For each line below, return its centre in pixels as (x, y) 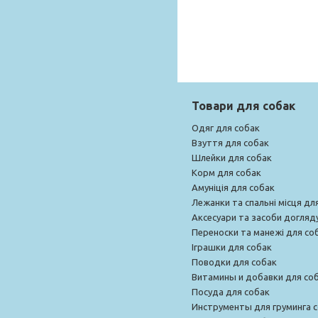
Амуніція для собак (233, 187)
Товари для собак (243, 105)
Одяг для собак (226, 127)
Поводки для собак (234, 262)
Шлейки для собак (232, 157)
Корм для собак (226, 172)
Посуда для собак (231, 291)
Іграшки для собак (232, 247)
